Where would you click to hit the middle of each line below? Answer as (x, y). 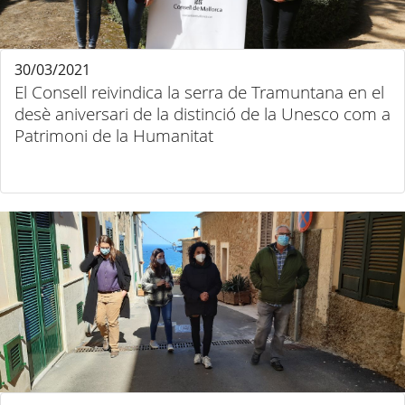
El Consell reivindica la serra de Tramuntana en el (199, 92)
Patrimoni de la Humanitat (114, 136)
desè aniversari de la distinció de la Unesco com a (202, 114)
